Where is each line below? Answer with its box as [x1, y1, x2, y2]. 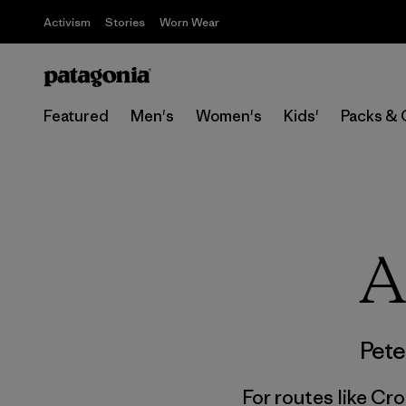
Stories [105, 14, 145, 30]
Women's [196, 106, 262, 126]
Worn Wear [159, 14, 219, 30]
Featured [43, 106, 109, 126]
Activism [43, 14, 91, 30]
